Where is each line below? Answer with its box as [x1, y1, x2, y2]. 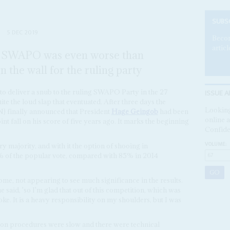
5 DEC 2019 [7, 27, 39, 39]
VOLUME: [204, 139, 226, 149]
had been [158, 107, 188, 117]
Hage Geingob [111, 107, 158, 117]
